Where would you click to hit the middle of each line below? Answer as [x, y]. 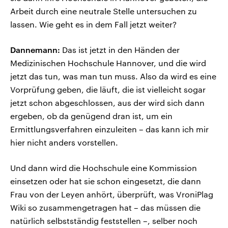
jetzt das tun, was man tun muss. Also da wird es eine [113, 76]
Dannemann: [35, 50]
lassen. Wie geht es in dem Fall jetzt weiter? [93, 24]
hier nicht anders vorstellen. [64, 142]
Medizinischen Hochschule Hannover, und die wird [108, 63]
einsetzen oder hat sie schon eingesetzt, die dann [106, 181]
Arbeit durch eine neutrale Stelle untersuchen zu [104, 11]
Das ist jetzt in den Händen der [120, 50]
